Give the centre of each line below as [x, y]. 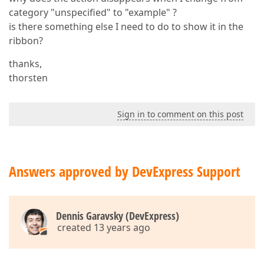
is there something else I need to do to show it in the [126, 27]
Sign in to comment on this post [180, 114]
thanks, [25, 64]
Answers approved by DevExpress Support [125, 171]
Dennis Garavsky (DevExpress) [118, 216]
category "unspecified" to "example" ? [93, 12]
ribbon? [26, 41]
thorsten [28, 78]
